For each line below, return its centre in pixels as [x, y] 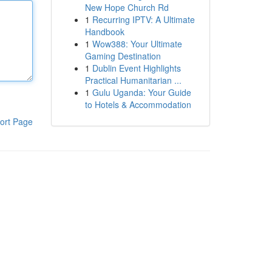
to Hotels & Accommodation [138, 104]
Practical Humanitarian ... [133, 80]
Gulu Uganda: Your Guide [141, 92]
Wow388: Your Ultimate [137, 44]
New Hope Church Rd [127, 7]
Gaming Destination [123, 56]
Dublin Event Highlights [136, 68]
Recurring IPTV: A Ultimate [143, 19]
